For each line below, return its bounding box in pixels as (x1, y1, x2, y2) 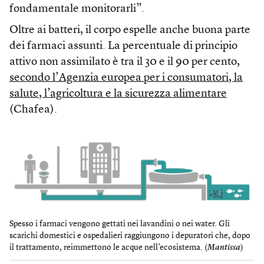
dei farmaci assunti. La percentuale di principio (9, 40, 237, 52)
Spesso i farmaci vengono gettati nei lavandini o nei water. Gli (9, 220, 230, 229)
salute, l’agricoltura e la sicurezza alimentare (9, 88, 227, 100)
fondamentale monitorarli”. (9, 3, 144, 15)
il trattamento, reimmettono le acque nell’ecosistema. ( (9, 243, 207, 252)
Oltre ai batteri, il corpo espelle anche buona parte (9, 24, 250, 36)
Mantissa (207, 243, 240, 252)
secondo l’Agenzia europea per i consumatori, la (9, 72, 243, 84)
